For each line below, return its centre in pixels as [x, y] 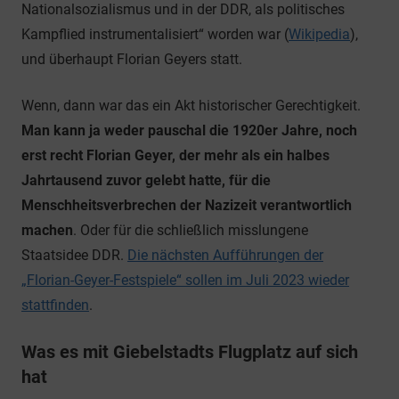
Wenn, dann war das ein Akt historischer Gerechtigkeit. [191, 105]
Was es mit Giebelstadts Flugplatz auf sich [190, 351]
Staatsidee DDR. [74, 255]
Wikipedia [319, 34]
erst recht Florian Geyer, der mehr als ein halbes [175, 155]
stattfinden [55, 305]
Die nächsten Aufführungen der [225, 255]
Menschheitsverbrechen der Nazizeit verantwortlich [187, 205]
